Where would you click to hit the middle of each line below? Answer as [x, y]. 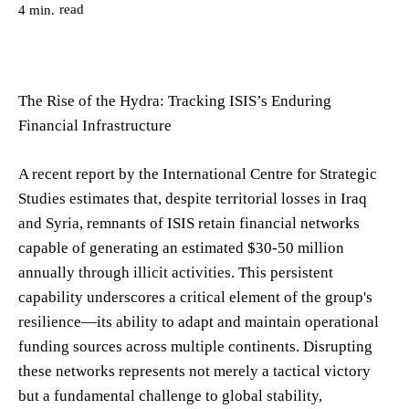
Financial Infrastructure [95, 125]
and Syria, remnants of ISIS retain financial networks [189, 223]
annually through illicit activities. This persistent [176, 272]
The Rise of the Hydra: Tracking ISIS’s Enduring [175, 100]
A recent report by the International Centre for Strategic [198, 173]
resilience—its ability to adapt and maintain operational [199, 321]
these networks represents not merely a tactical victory [194, 371]
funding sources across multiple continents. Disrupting [195, 346]
